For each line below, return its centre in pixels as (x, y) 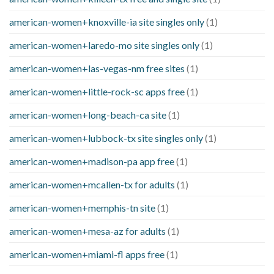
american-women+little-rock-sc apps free (97, 92)
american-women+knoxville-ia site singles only (107, 22)
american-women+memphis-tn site (82, 208)
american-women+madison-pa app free (92, 161)
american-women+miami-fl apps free (87, 254)
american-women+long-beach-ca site (88, 115)
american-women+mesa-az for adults (87, 231)
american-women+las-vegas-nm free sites (97, 68)
